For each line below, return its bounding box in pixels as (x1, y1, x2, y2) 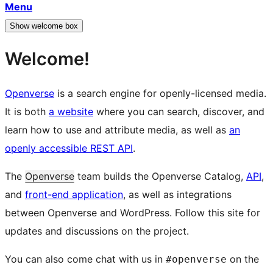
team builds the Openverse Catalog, (74, 170, 246, 183)
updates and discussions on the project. (5, 225, 189, 238)
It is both (5, 105, 49, 118)
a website (49, 105, 93, 118)
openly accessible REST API (5, 142, 133, 155)
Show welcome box (10, 21, 78, 30)
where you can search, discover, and (93, 105, 264, 118)
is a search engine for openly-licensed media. (54, 87, 266, 100)
